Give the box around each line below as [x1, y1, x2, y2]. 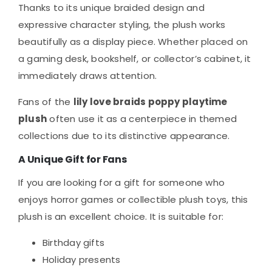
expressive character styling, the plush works [18, 18, 226, 32]
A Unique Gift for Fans [18, 152, 127, 167]
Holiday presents [42, 253, 121, 267]
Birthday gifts [42, 236, 105, 250]
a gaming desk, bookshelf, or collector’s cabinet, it [18, 52, 251, 66]
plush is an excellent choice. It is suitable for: [18, 210, 224, 223]
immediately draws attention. [18, 69, 157, 83]
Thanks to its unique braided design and [18, 1, 205, 15]
